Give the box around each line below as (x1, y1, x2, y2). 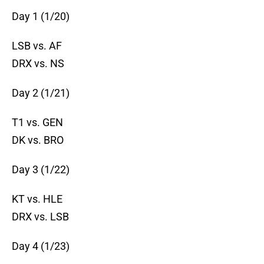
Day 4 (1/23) (12, 240, 70, 253)
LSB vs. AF (12, 39, 62, 52)
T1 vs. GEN (12, 116, 63, 129)
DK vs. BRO (12, 134, 64, 147)
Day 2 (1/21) (12, 87, 70, 100)
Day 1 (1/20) (12, 10, 70, 23)
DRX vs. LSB (12, 210, 69, 223)
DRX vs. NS (12, 57, 64, 70)
